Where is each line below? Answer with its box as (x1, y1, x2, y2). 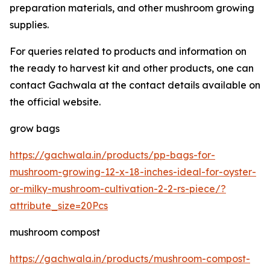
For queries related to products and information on (10, 45, 246, 58)
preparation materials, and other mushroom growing (10, 2, 254, 14)
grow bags (10, 122, 60, 135)
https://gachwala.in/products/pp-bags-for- (10, 149, 215, 162)
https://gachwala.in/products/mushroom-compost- (10, 253, 250, 265)
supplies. (10, 19, 49, 31)
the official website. (10, 96, 101, 108)
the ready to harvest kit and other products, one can (10, 62, 254, 75)
